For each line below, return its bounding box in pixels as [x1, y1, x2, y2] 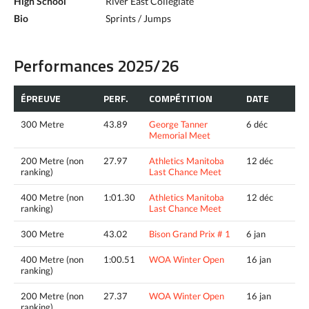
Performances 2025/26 [14, 53, 179, 78]
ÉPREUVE [21, 90, 61, 106]
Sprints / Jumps [106, 12, 171, 24]
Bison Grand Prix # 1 [149, 228, 230, 239]
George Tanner [149, 118, 208, 130]
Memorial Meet [149, 129, 210, 141]
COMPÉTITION [149, 90, 212, 106]
